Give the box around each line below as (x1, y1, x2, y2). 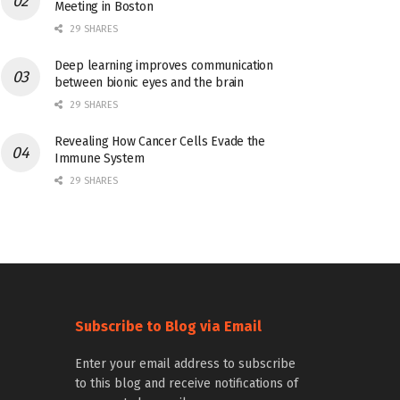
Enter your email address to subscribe (74, 356, 296, 371)
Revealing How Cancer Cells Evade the (54, 134, 265, 149)
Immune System (54, 151, 145, 166)
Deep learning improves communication (54, 58, 273, 73)
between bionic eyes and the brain (54, 75, 244, 90)
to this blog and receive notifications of (74, 376, 298, 391)
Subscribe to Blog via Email (74, 318, 262, 335)
